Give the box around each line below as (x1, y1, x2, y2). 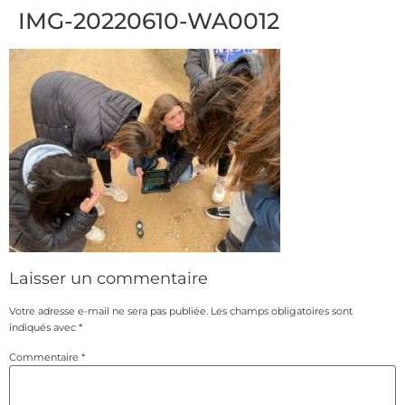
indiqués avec (9, 321, 79, 334)
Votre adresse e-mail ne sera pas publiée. (9, 305, 208, 318)
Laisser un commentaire (9, 268, 208, 289)
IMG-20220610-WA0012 (18, 7, 279, 34)
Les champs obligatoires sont (211, 305, 353, 318)
